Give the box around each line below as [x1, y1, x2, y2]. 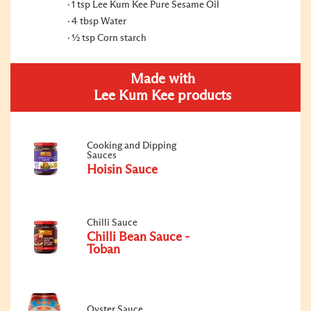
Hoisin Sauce [87, 163, 158, 176]
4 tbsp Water [72, 16, 126, 26]
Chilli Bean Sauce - [87, 230, 190, 244]
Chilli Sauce [87, 217, 137, 228]
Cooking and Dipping [87, 140, 176, 151]
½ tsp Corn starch [72, 33, 146, 43]
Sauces [87, 150, 117, 160]
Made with [130, 72, 195, 86]
